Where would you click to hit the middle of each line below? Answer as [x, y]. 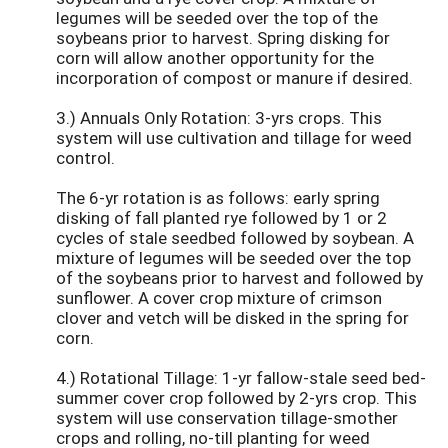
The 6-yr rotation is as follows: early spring [218, 197]
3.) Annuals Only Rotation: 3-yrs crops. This [219, 117]
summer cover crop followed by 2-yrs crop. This [236, 397]
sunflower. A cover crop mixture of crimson [219, 297]
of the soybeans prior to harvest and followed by [239, 277]
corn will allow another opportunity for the [215, 57]
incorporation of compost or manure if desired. [234, 77]
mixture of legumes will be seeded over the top [233, 257]
